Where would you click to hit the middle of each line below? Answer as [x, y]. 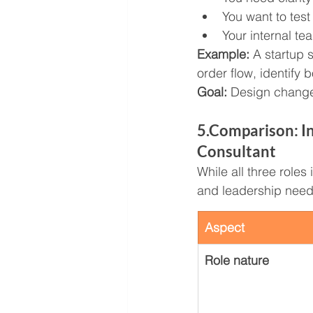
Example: [225, 54]
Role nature [237, 261]
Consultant [236, 152]
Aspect [225, 228]
